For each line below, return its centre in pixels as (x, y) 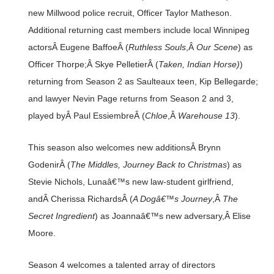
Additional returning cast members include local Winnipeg (139, 30)
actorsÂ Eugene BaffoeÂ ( (78, 47)
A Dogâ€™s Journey (172, 199)
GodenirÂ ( (49, 165)
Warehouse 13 (206, 116)
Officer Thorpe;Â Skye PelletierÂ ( (93, 65)
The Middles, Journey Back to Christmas (148, 165)
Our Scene (217, 47)
